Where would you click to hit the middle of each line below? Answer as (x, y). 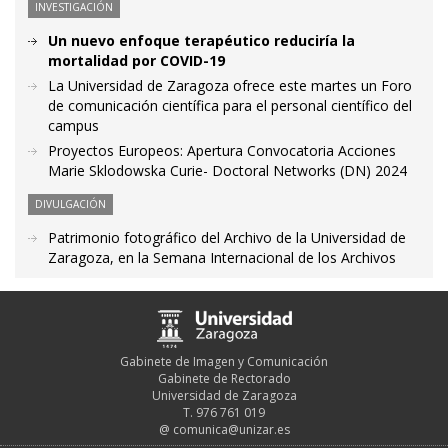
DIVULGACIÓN (70, 204)
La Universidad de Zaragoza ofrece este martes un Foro (230, 86)
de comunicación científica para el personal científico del (230, 106)
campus (73, 126)
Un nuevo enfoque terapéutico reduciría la (201, 41)
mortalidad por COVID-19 (136, 61)
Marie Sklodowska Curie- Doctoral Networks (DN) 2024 (227, 171)
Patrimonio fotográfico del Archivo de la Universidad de (227, 238)
